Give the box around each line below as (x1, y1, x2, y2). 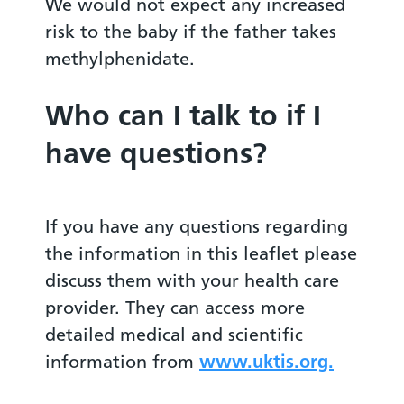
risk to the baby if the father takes (45, 21, 336, 42)
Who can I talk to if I (45, 97, 321, 132)
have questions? (45, 135, 267, 170)
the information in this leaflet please (45, 242, 357, 263)
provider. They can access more (45, 296, 305, 317)
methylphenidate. (45, 48, 195, 69)
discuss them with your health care (45, 269, 339, 290)
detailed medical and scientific (45, 323, 303, 344)
